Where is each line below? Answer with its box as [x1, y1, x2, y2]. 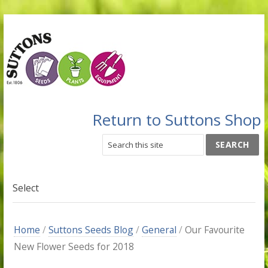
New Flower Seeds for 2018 [14, 240, 135, 253]
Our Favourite [185, 223, 245, 236]
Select [12, 181, 39, 194]
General [142, 223, 177, 236]
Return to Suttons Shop [92, 109, 261, 130]
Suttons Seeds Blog [48, 223, 134, 236]
